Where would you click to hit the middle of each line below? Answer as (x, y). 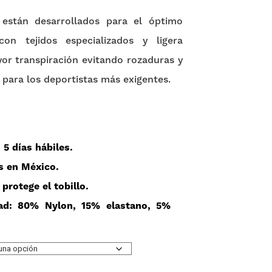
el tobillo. (64, 187)
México (39, 167)
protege (21, 187)
